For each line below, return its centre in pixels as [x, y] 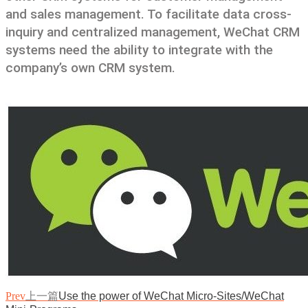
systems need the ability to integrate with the [139, 50]
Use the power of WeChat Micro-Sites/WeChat [171, 296]
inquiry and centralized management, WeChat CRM [153, 32]
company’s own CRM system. [90, 68]
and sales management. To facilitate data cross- [148, 14]
